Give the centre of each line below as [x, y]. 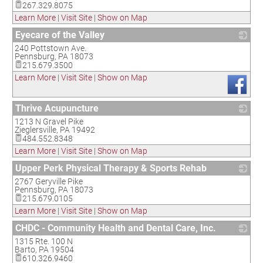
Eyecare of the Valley [60, 35]
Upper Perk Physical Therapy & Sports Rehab [111, 168]
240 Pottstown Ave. [50, 48]
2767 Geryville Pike [49, 181]
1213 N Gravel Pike [49, 122]
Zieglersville [36, 130]
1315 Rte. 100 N [44, 241]
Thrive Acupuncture [57, 108]
